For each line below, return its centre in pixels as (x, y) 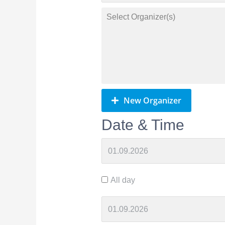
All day (123, 180)
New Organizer (153, 101)
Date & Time (143, 125)
